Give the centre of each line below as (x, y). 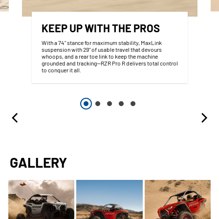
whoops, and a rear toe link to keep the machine (99, 56)
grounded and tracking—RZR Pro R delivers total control (109, 63)
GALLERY (38, 163)
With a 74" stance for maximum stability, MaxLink (101, 42)
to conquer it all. (62, 70)
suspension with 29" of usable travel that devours (101, 49)
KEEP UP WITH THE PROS (100, 28)
